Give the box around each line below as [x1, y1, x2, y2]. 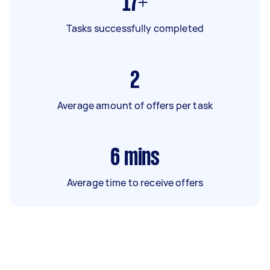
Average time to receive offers [66, 175, 204, 189]
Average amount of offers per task [57, 98, 213, 112]
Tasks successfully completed [66, 21, 204, 35]
